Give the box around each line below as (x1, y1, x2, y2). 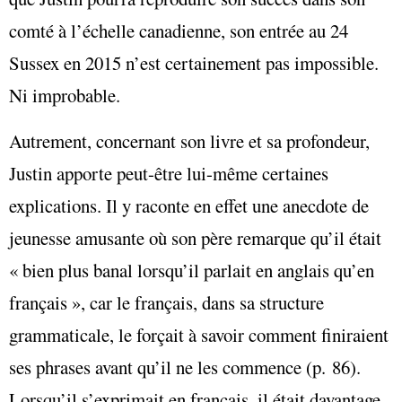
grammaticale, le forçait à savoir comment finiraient (9, 321, 389, 347)
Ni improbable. (9, 83, 120, 109)
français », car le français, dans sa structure (9, 289, 324, 315)
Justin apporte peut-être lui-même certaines (9, 160, 328, 186)
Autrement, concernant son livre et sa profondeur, (9, 127, 370, 153)
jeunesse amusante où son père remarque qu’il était (9, 224, 381, 250)
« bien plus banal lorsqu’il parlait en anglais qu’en (9, 257, 374, 283)
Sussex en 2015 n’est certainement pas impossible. (9, 50, 379, 76)
